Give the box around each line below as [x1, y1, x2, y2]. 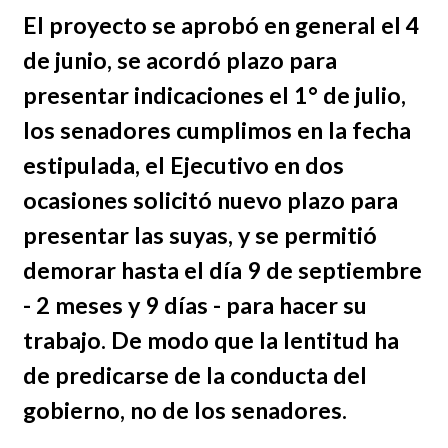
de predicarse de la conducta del [22, 361, 367, 390]
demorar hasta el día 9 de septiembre [22, 256, 422, 285]
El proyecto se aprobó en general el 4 [22, 11, 420, 40]
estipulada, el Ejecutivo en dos [22, 151, 344, 180]
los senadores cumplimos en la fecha [22, 116, 411, 145]
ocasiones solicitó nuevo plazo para [22, 186, 398, 215]
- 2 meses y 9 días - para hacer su [22, 291, 367, 320]
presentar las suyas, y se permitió [22, 221, 377, 250]
